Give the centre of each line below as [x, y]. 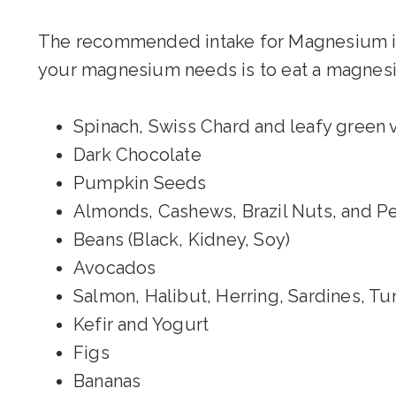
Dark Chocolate [137, 155]
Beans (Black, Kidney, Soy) [182, 240]
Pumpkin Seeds [140, 183]
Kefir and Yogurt [141, 324]
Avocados [115, 268]
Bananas [107, 381]
